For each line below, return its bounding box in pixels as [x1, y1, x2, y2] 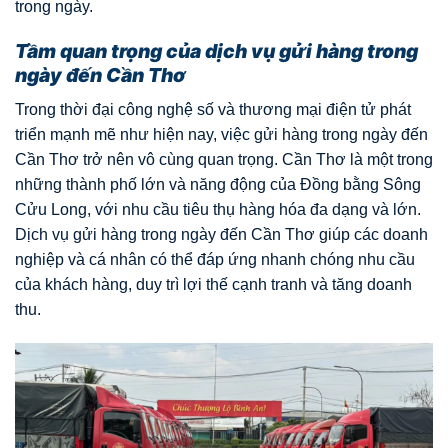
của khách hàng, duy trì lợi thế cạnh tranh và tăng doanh [15, 275, 412, 293]
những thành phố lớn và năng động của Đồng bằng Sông [15, 175, 421, 193]
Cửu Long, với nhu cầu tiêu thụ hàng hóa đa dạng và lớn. [15, 200, 421, 218]
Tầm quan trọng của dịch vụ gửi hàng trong [15, 39, 418, 64]
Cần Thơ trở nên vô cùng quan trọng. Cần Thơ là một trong [15, 150, 433, 168]
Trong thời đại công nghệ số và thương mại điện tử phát [15, 100, 411, 118]
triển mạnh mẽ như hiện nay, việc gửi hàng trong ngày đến [15, 125, 428, 143]
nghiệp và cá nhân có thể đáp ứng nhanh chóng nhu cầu [15, 250, 415, 268]
